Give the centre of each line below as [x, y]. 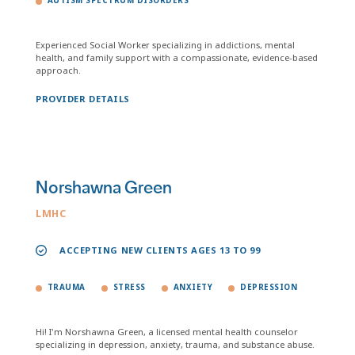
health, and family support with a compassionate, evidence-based [177, 57]
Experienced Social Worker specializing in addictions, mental [165, 45]
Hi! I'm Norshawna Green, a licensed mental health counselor [167, 332]
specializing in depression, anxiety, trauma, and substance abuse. [175, 344]
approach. [58, 70]
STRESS [129, 287]
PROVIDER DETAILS [83, 99]
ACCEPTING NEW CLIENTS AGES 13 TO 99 [160, 250]
